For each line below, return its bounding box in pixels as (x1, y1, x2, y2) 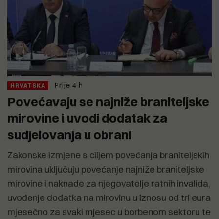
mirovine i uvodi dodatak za (7, 110, 167, 126)
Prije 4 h (55, 81, 83, 90)
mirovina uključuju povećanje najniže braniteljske (7, 164, 204, 175)
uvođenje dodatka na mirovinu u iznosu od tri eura (7, 192, 211, 204)
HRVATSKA (10, 82, 45, 89)
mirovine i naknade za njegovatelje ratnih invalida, (7, 178, 210, 190)
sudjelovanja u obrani (7, 127, 131, 143)
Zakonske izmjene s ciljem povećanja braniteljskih (7, 150, 209, 161)
